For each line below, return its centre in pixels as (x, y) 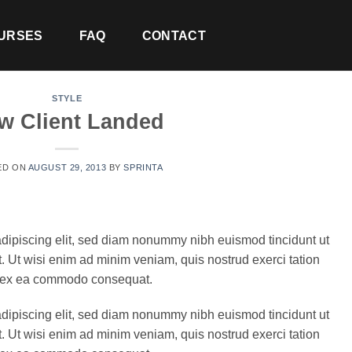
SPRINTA (143, 167)
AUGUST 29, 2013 (67, 167)
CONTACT (174, 35)
